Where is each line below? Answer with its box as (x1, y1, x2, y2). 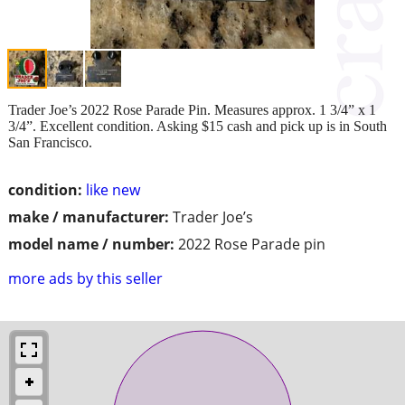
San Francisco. (8, 134, 92, 150)
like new (86, 179, 140, 200)
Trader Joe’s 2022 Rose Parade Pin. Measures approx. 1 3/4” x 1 (8, 101, 376, 118)
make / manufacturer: (8, 206, 169, 227)
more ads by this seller (8, 268, 163, 288)
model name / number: (8, 233, 174, 254)
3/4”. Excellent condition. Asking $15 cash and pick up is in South (8, 118, 387, 134)
